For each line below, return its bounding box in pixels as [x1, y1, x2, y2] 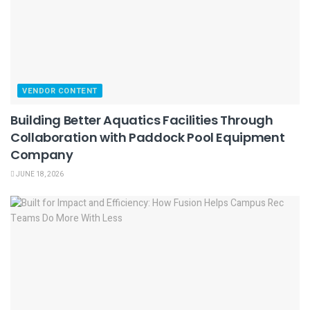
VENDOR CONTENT [22, 85, 98, 98]
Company [10, 146, 73, 164]
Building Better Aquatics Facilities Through [10, 111, 273, 129]
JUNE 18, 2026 [15, 170, 64, 180]
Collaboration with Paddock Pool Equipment [10, 129, 285, 147]
